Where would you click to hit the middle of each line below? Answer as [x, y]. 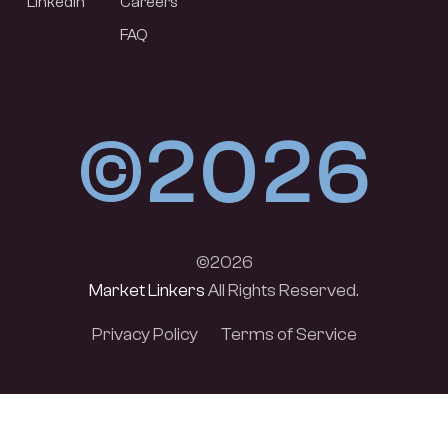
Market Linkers [147, 291]
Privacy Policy [144, 335]
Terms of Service [288, 335]
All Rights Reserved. [282, 291]
